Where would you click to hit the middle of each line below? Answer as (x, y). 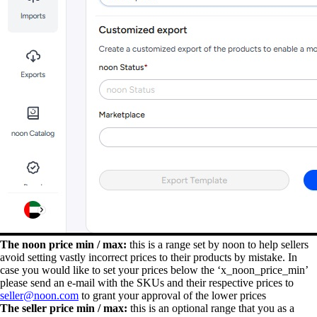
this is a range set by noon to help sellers (218, 244)
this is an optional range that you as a (211, 308)
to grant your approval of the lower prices (172, 295)
